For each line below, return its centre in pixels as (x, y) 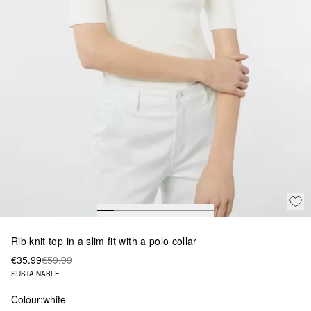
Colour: (27, 299)
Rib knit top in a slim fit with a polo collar (104, 241)
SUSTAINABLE (35, 273)
